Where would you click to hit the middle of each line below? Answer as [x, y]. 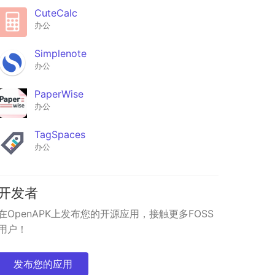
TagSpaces [60, 135]
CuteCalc [56, 13]
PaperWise [59, 94]
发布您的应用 [43, 264]
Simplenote [60, 54]
